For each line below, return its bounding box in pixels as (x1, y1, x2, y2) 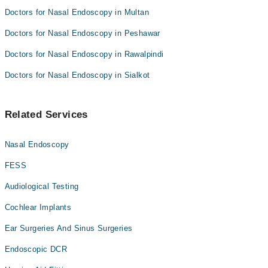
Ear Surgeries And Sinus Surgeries (4, 224, 133, 233)
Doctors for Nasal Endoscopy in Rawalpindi (4, 50, 164, 59)
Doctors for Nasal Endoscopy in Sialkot (4, 71, 150, 80)
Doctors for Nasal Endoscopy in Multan (4, 8, 149, 17)
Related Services (4, 109, 88, 120)
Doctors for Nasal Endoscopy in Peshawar (4, 29, 160, 38)
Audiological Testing (4, 182, 79, 191)
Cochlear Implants (4, 203, 72, 212)
